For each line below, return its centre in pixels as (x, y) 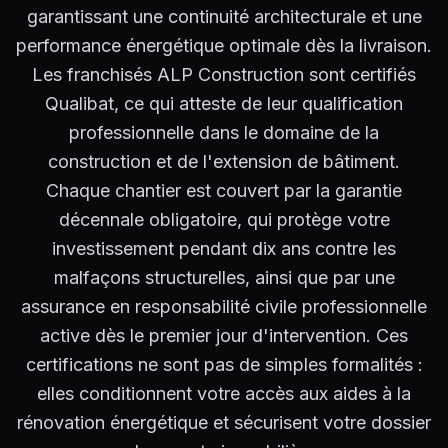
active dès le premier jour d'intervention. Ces (224, 336)
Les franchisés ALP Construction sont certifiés (224, 75)
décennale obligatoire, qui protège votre (224, 220)
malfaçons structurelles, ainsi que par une (224, 278)
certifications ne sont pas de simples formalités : (224, 365)
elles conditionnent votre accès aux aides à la (224, 394)
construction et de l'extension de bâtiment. (224, 162)
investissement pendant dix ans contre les (224, 249)
